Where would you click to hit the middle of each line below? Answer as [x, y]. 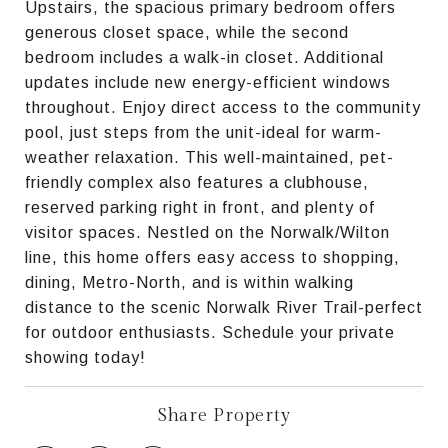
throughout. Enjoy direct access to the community [223, 107]
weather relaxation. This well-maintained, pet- [209, 157]
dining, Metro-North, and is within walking [189, 282]
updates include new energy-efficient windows [208, 82]
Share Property [224, 415]
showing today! [85, 357]
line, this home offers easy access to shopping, [212, 257]
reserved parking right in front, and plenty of [200, 207]
